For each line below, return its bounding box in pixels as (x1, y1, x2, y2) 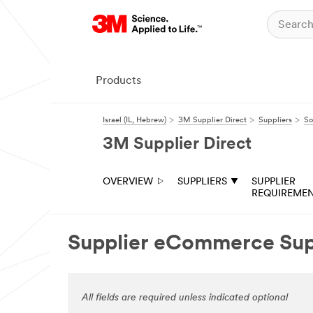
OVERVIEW (103, 177, 153, 187)
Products (96, 75, 141, 87)
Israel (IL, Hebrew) (103, 117, 166, 124)
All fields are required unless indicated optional (82, 292, 288, 303)
